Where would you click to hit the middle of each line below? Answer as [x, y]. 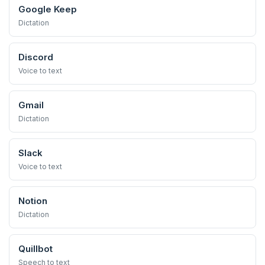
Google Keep [48, 9]
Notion [33, 201]
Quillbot [35, 249]
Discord [36, 57]
